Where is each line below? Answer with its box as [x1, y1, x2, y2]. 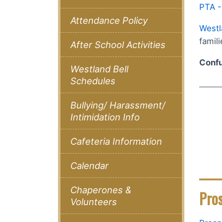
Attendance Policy [70, 15, 148, 26]
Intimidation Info [70, 111, 140, 123]
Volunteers [70, 196, 117, 208]
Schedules [70, 75, 115, 87]
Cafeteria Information [70, 136, 162, 147]
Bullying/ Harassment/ [70, 100, 166, 111]
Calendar [70, 160, 109, 171]
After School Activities [70, 39, 166, 51]
